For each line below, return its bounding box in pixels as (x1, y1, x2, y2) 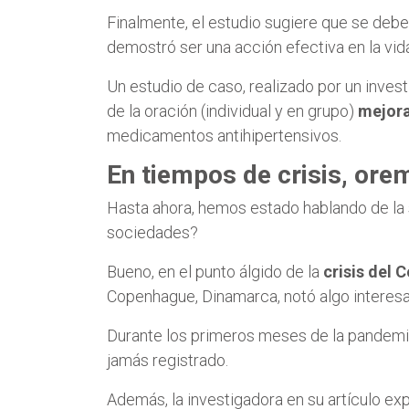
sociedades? (107, 222, 198, 242)
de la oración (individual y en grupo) (107, 100, 358, 121)
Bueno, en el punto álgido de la (107, 261, 323, 281)
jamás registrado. (107, 350, 228, 370)
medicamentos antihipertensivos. (107, 125, 341, 145)
